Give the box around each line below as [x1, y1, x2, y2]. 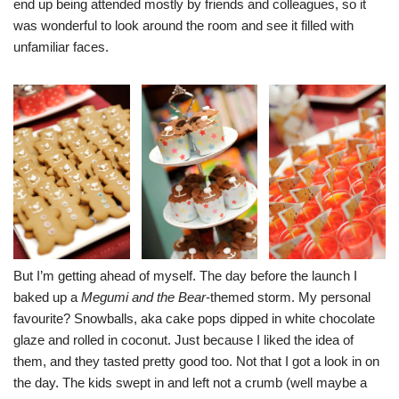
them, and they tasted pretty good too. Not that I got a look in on [13, 353, 379, 369]
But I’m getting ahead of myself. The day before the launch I [13, 267, 357, 283]
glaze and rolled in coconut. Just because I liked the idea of [13, 331, 354, 347]
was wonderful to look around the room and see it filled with [13, 17, 354, 33]
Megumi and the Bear [81, 289, 206, 305]
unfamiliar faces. [13, 38, 109, 54]
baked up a [13, 289, 81, 305]
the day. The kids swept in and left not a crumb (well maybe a [13, 374, 367, 390]
